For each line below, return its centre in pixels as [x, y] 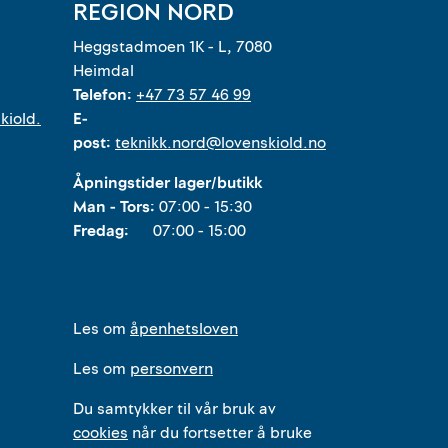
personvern [171, 369]
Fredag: [113, 231]
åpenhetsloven [184, 329]
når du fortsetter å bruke [220, 433]
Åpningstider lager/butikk [167, 183]
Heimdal [103, 71]
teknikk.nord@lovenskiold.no [220, 143]
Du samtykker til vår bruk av [174, 409]
